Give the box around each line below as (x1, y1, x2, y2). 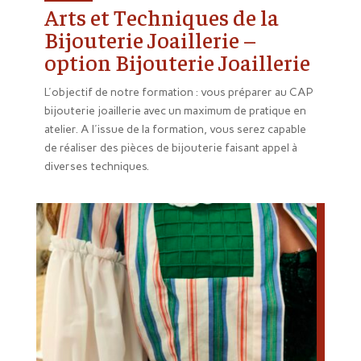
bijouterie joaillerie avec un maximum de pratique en (44, 104, 306, 118)
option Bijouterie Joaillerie (44, 48, 310, 77)
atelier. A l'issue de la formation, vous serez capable (44, 122, 306, 137)
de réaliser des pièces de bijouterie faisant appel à (44, 141, 297, 156)
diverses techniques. (44, 160, 149, 174)
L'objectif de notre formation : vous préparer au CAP (44, 85, 313, 100)
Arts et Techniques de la (44, 2, 279, 31)
